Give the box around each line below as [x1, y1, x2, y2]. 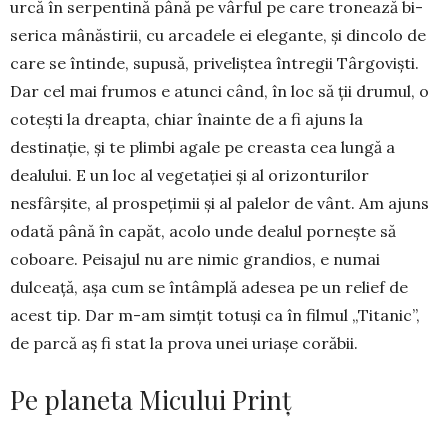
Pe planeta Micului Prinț [10, 381, 291, 417]
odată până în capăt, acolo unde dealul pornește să [10, 220, 396, 241]
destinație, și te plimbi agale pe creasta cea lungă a [10, 136, 395, 157]
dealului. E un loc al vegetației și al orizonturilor [10, 164, 369, 185]
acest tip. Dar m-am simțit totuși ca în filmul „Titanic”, [10, 304, 420, 325]
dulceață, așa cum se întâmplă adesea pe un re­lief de [10, 276, 408, 297]
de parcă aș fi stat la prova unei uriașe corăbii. [10, 332, 358, 353]
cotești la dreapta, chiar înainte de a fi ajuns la [10, 108, 363, 129]
